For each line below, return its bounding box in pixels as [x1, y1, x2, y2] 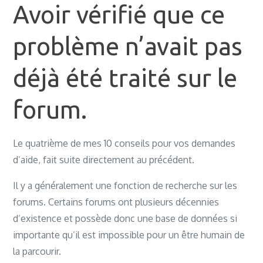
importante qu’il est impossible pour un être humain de [13, 229, 245, 241]
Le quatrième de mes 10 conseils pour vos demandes [13, 137, 236, 149]
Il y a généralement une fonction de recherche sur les [13, 180, 238, 191]
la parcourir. [13, 245, 62, 257]
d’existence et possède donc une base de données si [13, 213, 238, 224]
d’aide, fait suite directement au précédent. [13, 154, 195, 166]
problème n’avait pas [13, 32, 243, 60]
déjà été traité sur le [13, 64, 238, 92]
